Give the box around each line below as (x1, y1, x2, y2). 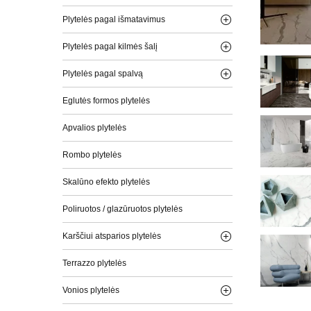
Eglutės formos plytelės (62, 95, 150, 106)
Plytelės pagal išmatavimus (62, 14, 165, 24)
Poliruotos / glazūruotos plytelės (62, 203, 183, 214)
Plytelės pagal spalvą (62, 68, 143, 78)
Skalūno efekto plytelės (62, 176, 150, 187)
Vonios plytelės (62, 285, 119, 295)
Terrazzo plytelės (62, 258, 126, 268)
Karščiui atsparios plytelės (62, 230, 161, 241)
